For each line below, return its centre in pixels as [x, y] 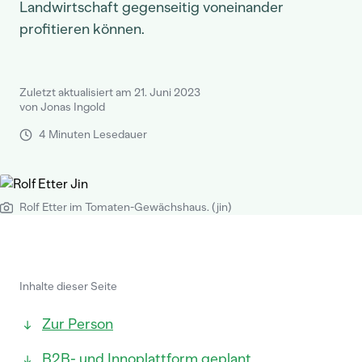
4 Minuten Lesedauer [93, 135]
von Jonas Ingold [62, 107]
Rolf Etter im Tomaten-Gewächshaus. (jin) [126, 207]
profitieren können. [82, 29]
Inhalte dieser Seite [68, 286]
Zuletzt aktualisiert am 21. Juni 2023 [110, 93]
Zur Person [78, 324]
